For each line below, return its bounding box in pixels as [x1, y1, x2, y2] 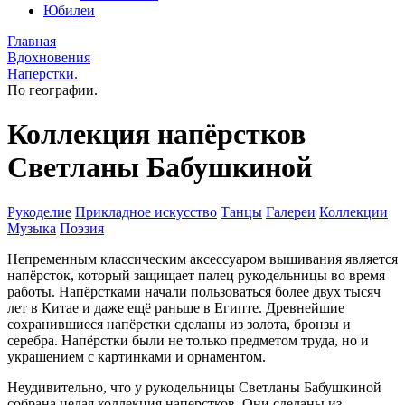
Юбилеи [43, 3, 95, 18]
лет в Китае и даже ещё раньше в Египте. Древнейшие [7, 299, 344, 316]
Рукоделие [7, 203, 71, 220]
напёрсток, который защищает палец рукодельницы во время [7, 267, 385, 283]
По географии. [7, 82, 98, 98]
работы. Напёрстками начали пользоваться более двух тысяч [7, 283, 381, 299]
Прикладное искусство [75, 203, 217, 220]
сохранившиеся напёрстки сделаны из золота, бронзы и [7, 316, 351, 332]
